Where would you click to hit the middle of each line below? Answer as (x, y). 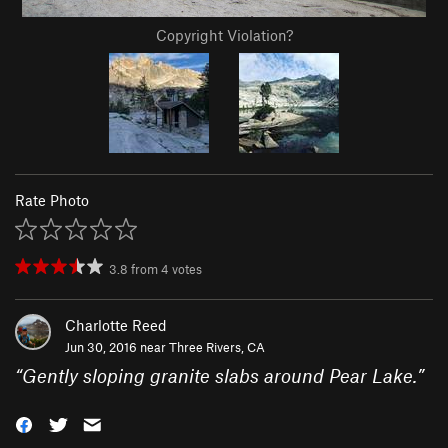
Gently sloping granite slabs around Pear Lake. (219, 376)
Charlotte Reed (116, 325)
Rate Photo (52, 200)
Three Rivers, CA (217, 347)
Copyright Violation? (224, 35)
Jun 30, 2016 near (117, 347)
